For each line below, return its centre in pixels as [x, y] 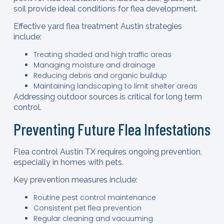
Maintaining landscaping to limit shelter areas [115, 86]
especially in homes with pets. [68, 162]
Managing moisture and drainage [94, 65]
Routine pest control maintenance [94, 197]
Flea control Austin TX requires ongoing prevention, [107, 152]
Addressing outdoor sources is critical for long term [107, 96]
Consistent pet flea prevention [87, 208]
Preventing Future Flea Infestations [112, 129]
